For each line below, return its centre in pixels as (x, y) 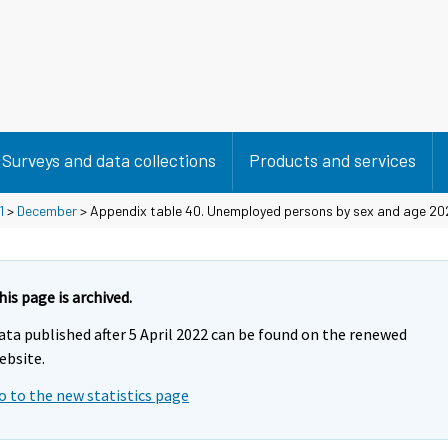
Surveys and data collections (109, 160)
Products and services (332, 160)
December (47, 210)
